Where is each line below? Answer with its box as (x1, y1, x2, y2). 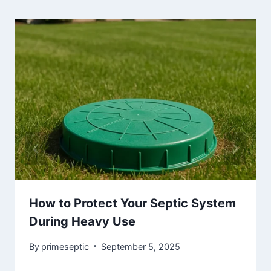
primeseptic (41, 241, 90, 252)
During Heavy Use (29, 214, 135, 229)
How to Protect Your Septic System (29, 196, 236, 211)
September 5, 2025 (101, 241, 181, 252)
